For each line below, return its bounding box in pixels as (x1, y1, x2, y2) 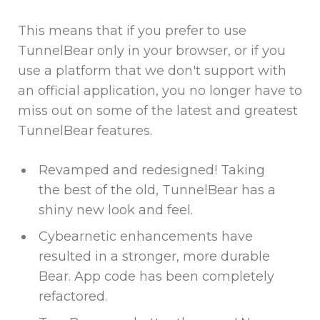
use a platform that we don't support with (18, 63, 286, 79)
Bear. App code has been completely (38, 269, 274, 285)
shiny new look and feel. (38, 202, 193, 219)
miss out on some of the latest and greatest (18, 103, 298, 119)
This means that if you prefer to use (18, 23, 246, 39)
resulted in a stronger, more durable (38, 249, 270, 265)
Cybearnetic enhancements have (38, 229, 253, 245)
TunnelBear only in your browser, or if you (18, 43, 286, 59)
